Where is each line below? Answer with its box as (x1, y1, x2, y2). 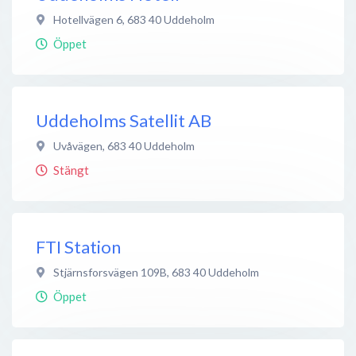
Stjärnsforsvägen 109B (53, 265, 167, 279)
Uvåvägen (53, 138, 103, 153)
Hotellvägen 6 (53, 12, 122, 26)
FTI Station (36, 235, 121, 257)
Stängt (53, 162, 89, 177)
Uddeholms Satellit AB (36, 109, 211, 131)
